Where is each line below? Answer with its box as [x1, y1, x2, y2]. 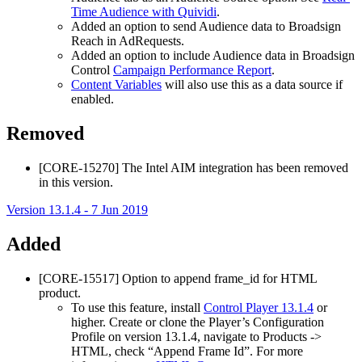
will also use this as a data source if [162, 78, 343, 92]
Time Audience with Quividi [71, 5, 217, 19]
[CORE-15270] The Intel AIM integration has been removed [39, 161, 348, 175]
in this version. [39, 175, 113, 190]
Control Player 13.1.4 [204, 300, 314, 314]
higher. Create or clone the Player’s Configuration [71, 314, 324, 329]
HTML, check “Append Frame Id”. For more [71, 343, 303, 358]
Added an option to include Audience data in [71, 48, 302, 63]
